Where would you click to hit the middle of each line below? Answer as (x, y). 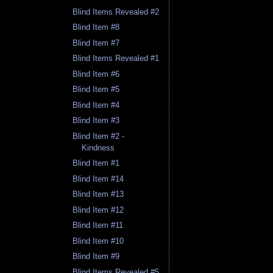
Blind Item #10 (98, 241)
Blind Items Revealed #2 (116, 12)
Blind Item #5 (96, 90)
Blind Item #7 (96, 43)
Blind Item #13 (98, 194)
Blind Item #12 (98, 210)
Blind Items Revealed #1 (116, 58)
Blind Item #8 (96, 27)
